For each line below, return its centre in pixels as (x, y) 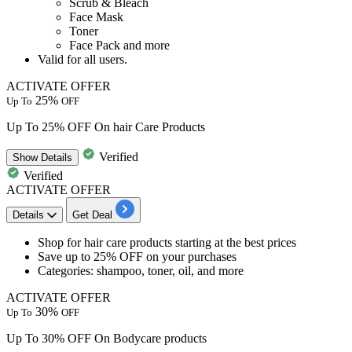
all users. (106, 59)
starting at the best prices (234, 242)
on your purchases (191, 256)
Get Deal (92, 214)
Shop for (59, 242)
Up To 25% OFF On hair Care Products (106, 126)
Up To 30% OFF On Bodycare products (106, 338)
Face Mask (96, 16)
